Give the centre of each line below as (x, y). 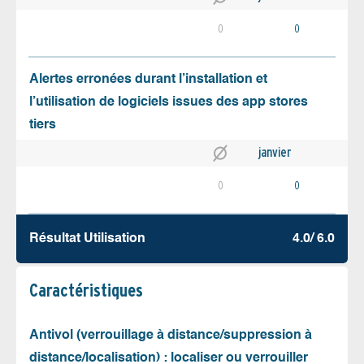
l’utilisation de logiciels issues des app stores (169, 102)
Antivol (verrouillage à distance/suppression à (171, 336)
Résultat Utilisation (87, 239)
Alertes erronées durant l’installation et (148, 79)
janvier (275, 152)
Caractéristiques (86, 290)
